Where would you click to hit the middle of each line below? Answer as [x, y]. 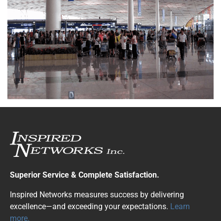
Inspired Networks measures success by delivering [97, 194]
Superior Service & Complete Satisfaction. [85, 175]
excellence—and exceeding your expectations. [90, 206]
